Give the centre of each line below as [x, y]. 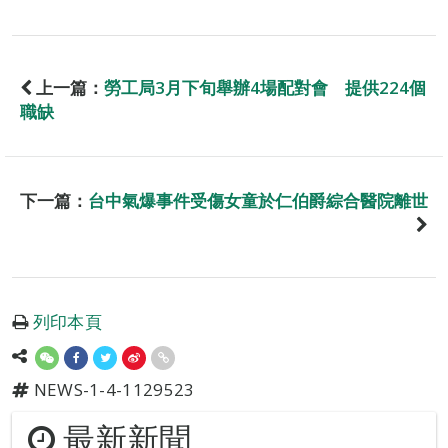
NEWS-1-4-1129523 [112, 389]
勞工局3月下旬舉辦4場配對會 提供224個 [265, 87]
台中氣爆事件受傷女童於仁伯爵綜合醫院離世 [258, 200]
